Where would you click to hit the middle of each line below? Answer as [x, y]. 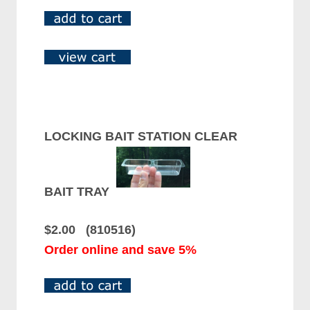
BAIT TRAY [81, 192]
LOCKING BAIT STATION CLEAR [141, 137]
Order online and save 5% [121, 250]
